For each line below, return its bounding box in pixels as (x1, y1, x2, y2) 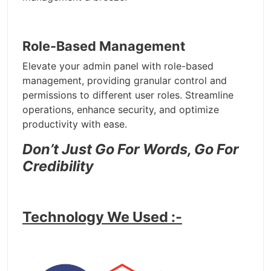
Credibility (22, 157, 94, 175)
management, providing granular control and (22, 74, 227, 87)
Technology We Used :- (22, 208, 182, 226)
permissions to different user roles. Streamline (22, 89, 233, 102)
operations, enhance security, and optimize (22, 103, 219, 116)
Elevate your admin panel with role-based (22, 60, 214, 73)
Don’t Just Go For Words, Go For (22, 140, 239, 158)
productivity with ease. (22, 118, 127, 131)
